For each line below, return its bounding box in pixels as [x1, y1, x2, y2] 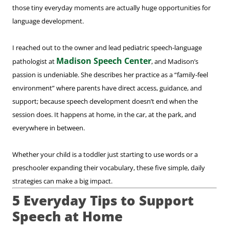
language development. [12, 16, 84, 26]
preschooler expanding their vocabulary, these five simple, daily [12, 163, 205, 173]
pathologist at [12, 57, 56, 66]
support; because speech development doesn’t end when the [12, 97, 198, 106]
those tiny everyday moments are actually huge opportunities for [12, 3, 211, 13]
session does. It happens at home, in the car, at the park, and [12, 110, 196, 120]
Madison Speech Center [56, 55, 151, 67]
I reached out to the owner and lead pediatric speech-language [12, 43, 202, 53]
